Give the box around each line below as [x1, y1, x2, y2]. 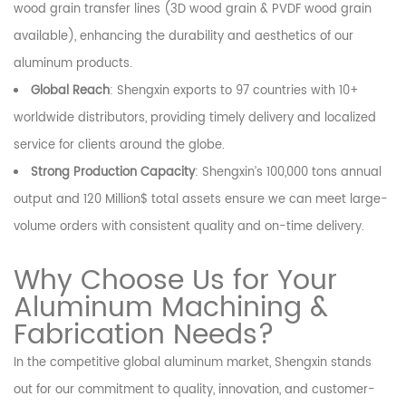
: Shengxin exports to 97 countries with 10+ [110, 82, 359, 101]
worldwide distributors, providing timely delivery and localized [14, 109, 376, 129]
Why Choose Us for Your [14, 259, 337, 304]
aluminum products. [14, 54, 132, 74]
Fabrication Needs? [14, 314, 275, 359]
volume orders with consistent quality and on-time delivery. [14, 217, 364, 237]
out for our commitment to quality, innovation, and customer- [14, 381, 375, 401]
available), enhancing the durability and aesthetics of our [14, 27, 353, 47]
